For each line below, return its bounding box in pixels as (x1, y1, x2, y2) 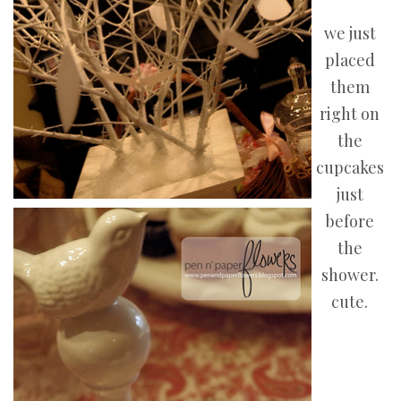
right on (320, 103, 380, 125)
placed (324, 49, 375, 72)
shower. (320, 264, 379, 286)
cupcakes (315, 157, 384, 179)
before (325, 210, 374, 233)
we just (323, 22, 376, 45)
